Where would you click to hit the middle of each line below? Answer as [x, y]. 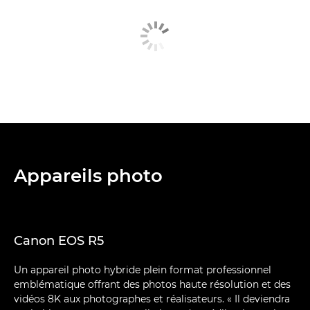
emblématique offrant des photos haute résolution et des [152, 284]
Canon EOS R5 [59, 240]
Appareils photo [88, 175]
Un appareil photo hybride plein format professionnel [143, 270]
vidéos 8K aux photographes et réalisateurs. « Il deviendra [152, 299]
